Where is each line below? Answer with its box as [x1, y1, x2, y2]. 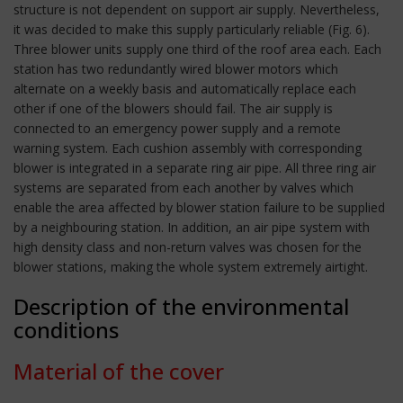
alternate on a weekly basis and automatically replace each [13, 79, 356, 97]
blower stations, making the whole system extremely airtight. [13, 257, 368, 275]
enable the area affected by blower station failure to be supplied [13, 198, 385, 216]
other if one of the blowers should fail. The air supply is [13, 99, 333, 117]
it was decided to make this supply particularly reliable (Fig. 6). [13, 20, 370, 38]
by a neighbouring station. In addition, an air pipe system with [13, 218, 370, 236]
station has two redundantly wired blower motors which [13, 59, 338, 77]
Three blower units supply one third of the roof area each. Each [13, 40, 381, 58]
